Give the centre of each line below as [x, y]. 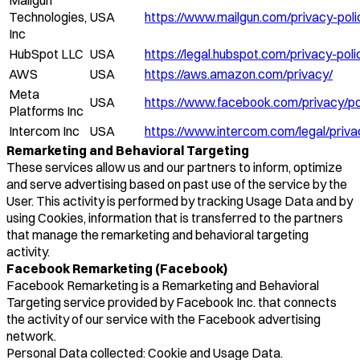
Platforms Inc [46, 110]
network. [31, 335]
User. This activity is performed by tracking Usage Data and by [180, 200]
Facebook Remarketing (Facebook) [117, 268]
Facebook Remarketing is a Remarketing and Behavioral [163, 285]
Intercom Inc [44, 131]
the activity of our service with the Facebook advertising [164, 319]
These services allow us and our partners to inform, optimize [174, 167]
